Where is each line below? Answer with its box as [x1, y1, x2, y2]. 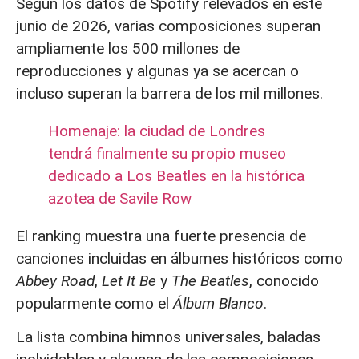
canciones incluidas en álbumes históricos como [16, 248, 343, 268]
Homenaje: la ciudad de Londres [48, 121, 265, 140]
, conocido [249, 271, 319, 290]
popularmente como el [16, 293, 173, 313]
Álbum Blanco [173, 293, 264, 313]
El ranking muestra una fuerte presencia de [16, 226, 306, 245]
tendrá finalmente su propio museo [48, 143, 286, 163]
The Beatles [171, 271, 249, 290]
